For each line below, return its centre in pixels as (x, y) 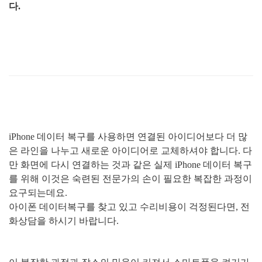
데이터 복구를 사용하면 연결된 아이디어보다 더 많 (142, 137)
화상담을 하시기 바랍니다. (64, 221)
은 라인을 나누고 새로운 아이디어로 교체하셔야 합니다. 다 (130, 151)
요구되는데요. (38, 193)
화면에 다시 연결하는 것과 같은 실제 (98, 165)
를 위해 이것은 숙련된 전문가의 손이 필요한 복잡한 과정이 (130, 179)
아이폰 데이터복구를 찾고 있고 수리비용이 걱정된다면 (122, 207)
